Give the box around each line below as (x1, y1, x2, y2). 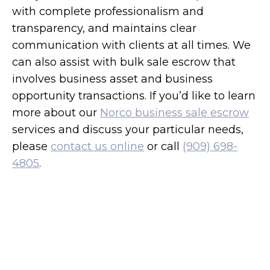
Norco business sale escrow (100, 105, 249, 119)
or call (144, 139, 183, 153)
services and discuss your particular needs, (12, 122, 243, 136)
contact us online (51, 139, 144, 153)
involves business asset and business (12, 72, 213, 86)
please (12, 139, 51, 153)
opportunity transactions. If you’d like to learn (12, 89, 256, 102)
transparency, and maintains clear (12, 21, 196, 35)
